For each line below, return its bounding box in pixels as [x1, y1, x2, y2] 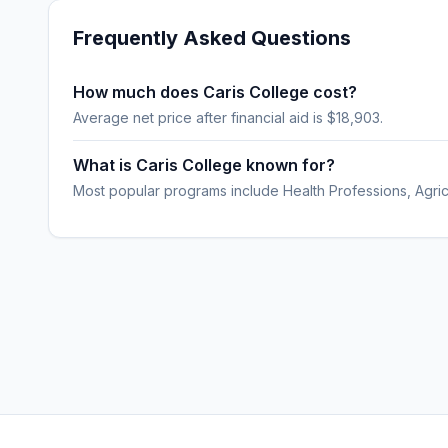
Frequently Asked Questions [73, 26, 351, 50]
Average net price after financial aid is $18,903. [73, 109, 383, 126]
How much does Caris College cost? [73, 82, 357, 102]
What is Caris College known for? [73, 155, 335, 175]
